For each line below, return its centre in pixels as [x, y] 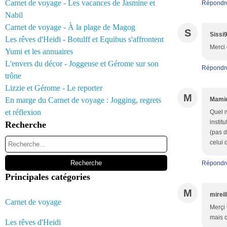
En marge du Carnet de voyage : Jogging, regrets [83, 100]
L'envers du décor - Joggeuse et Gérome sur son [82, 64]
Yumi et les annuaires [39, 51]
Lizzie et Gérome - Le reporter [54, 88]
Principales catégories [48, 177]
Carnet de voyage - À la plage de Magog [70, 27]
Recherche [26, 125]
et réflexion [23, 112]
